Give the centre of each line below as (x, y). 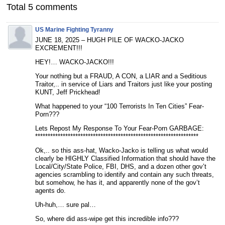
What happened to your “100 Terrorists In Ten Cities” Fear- (120, 106)
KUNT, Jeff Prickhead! (68, 92)
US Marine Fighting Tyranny (74, 29)
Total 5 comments (42, 7)
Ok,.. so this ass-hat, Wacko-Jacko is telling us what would (122, 150)
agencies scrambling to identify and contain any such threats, (125, 174)
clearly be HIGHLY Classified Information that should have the (125, 158)
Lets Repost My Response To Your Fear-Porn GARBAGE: (120, 128)
